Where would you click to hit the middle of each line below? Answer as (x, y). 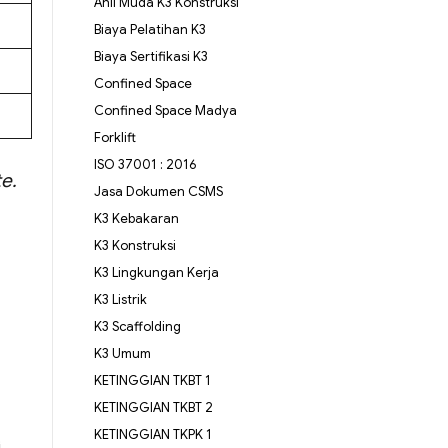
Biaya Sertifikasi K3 (150, 57)
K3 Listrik (120, 300)
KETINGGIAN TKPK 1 (152, 435)
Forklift (114, 138)
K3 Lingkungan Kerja (156, 273)
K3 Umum (122, 354)
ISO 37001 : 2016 (144, 165)
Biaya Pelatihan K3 (149, 30)
